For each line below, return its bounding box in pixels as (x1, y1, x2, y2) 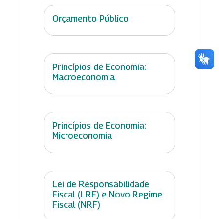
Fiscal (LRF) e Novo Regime (52, 189, 162, 199)
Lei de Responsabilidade (52, 178, 149, 189)
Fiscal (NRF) (52, 199, 100, 210)
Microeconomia (52, 130, 112, 141)
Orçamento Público (52, 13, 129, 23)
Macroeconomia (52, 71, 115, 82)
